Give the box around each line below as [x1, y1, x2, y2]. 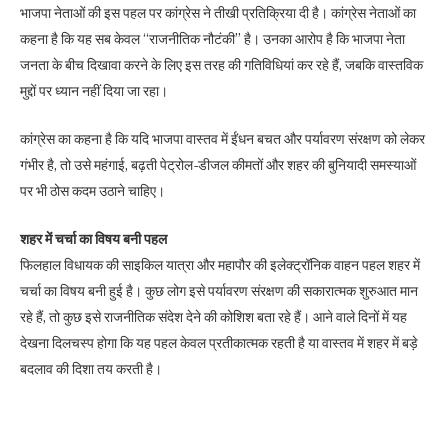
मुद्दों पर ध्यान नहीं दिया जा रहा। [20, 81, 168, 100]
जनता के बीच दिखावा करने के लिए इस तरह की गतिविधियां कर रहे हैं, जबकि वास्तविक [20, 55, 423, 74]
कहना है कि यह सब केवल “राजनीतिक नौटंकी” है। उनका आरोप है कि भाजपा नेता [20, 29, 405, 48]
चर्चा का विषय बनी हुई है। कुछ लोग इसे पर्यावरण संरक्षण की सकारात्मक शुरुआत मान [20, 281, 418, 300]
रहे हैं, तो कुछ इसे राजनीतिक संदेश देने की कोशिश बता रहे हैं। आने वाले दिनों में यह [20, 307, 407, 326]
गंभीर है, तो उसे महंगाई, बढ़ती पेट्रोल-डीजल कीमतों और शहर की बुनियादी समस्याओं [20, 155, 416, 174]
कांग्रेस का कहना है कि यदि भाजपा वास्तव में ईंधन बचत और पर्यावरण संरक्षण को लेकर [20, 129, 425, 148]
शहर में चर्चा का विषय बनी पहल [20, 229, 167, 248]
